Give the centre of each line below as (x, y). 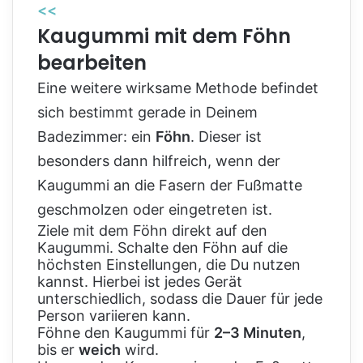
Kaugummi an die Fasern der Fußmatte (170, 185)
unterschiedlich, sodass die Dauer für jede (180, 299)
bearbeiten (92, 63)
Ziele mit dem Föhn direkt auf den (152, 231)
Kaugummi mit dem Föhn (164, 36)
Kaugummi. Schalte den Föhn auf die (162, 248)
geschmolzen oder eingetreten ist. (155, 209)
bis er (58, 350)
